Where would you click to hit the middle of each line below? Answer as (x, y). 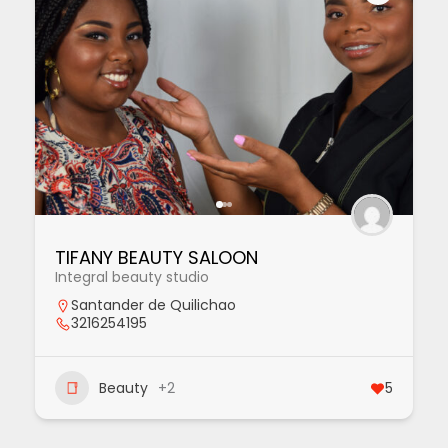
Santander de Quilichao (153, 305)
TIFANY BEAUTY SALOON (156, 257)
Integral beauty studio (132, 277)
